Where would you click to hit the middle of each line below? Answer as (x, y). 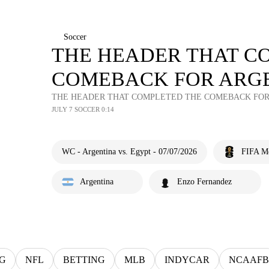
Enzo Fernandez (204, 182)
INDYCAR (187, 260)
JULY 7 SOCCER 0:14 (83, 109)
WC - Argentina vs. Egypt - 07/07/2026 (129, 152)
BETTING (84, 260)
